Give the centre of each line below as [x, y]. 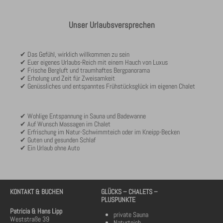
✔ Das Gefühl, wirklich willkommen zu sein [75, 55]
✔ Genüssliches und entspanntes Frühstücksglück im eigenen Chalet [108, 86]
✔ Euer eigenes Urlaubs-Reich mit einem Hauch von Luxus [94, 62]
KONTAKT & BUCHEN [37, 192]
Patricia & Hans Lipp [36, 211]
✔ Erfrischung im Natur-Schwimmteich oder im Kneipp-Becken [100, 132]
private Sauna [131, 215]
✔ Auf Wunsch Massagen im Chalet [65, 124]
